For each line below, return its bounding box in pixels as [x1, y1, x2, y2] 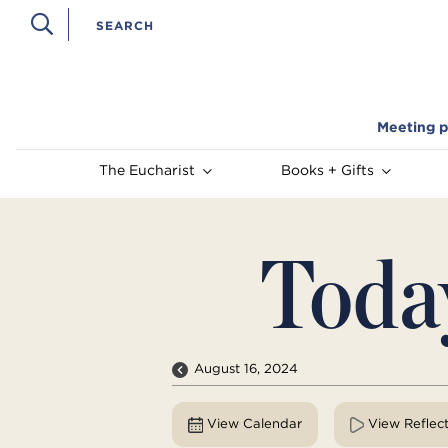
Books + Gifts [280, 161, 374, 180]
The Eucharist [99, 161, 195, 180]
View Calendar [206, 415, 302, 433]
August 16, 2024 [194, 360, 299, 378]
